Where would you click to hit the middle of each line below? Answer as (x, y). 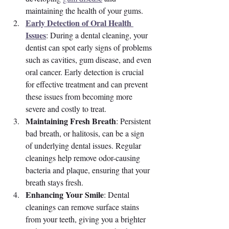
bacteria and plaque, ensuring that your (89, 170)
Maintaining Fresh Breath (71, 121)
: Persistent (134, 121)
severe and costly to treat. (66, 109)
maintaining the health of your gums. (84, 11)
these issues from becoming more (80, 97)
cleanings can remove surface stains (83, 207)
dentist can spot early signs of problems (90, 48)
